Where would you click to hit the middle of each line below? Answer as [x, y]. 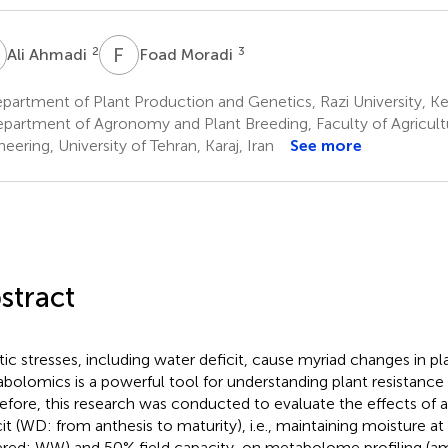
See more [325, 145]
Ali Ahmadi [48, 54]
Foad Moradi [187, 54]
